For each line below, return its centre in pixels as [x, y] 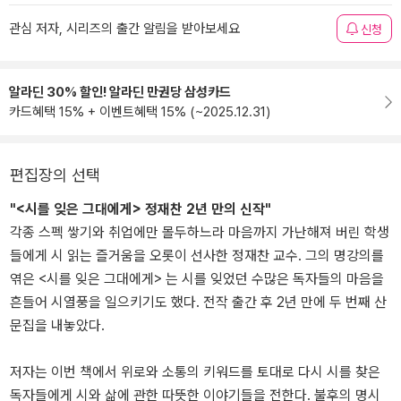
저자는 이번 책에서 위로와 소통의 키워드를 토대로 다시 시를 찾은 [195, 372]
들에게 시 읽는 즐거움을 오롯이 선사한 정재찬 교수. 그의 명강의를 [197, 256]
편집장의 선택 [55, 175]
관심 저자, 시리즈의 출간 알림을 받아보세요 [124, 29]
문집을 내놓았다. [57, 325]
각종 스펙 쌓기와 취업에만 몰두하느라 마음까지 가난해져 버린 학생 [200, 232]
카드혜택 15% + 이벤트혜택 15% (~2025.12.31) [140, 112]
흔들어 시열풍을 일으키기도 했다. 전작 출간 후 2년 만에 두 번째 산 [198, 302]
